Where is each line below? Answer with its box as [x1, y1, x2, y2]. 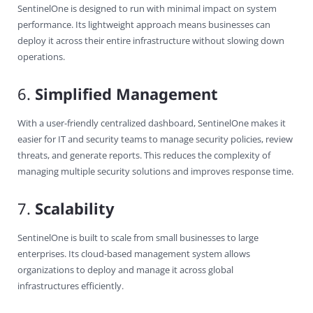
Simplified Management [35, 82, 218, 104]
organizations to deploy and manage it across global [17, 263, 233, 276]
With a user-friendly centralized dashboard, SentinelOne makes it [17, 116, 286, 129]
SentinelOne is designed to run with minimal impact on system [17, 1, 277, 15]
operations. [17, 50, 65, 63]
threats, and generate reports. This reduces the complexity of [17, 148, 270, 161]
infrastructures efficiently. [17, 279, 124, 292]
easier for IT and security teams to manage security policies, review [17, 132, 293, 145]
